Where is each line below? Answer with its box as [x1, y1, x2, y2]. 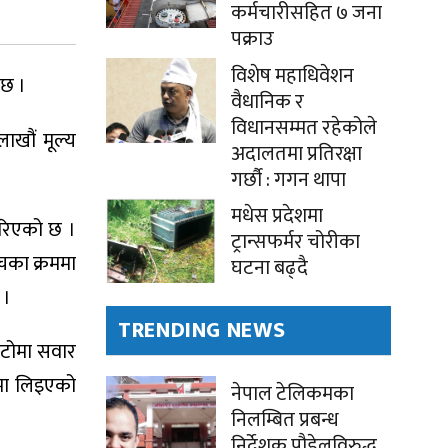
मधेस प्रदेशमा [231, 199, 323, 234]
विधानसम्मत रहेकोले [231, 111, 377, 146]
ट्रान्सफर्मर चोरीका [231, 225, 360, 260]
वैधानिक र [231, 85, 304, 120]
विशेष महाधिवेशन [231, 59, 354, 94]
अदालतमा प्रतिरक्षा [231, 137, 362, 172]
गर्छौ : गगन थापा [231, 163, 346, 198]
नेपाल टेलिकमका [231, 377, 354, 412]
